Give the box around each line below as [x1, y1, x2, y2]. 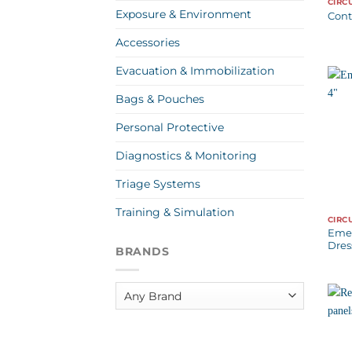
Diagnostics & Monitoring [115, 148, 257, 163]
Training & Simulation [115, 204, 234, 219]
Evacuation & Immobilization [115, 63, 274, 78]
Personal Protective [115, 119, 224, 134]
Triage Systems [115, 176, 200, 191]
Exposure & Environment [115, 6, 251, 21]
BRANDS [115, 244, 170, 259]
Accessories [115, 35, 180, 49]
